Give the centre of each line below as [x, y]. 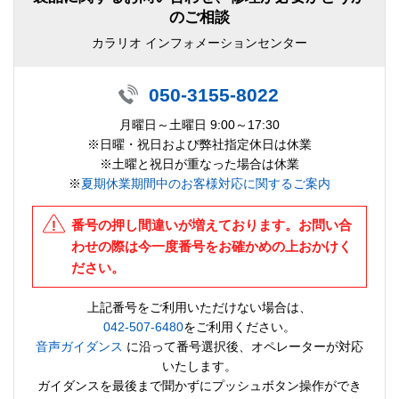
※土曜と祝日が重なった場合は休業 [199, 164]
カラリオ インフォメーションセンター [199, 43]
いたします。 [199, 366]
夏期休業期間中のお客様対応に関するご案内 [206, 184]
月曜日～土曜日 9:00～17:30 [199, 125]
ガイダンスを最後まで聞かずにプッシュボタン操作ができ [199, 386]
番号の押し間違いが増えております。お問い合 [212, 225]
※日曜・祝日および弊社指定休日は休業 [199, 145]
